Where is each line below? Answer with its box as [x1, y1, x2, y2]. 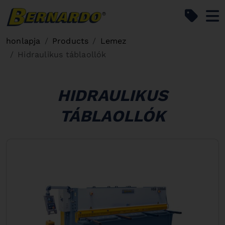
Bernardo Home [106, 10, 169, 19]
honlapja [6, 36, 41, 46]
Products [52, 36, 89, 46]
